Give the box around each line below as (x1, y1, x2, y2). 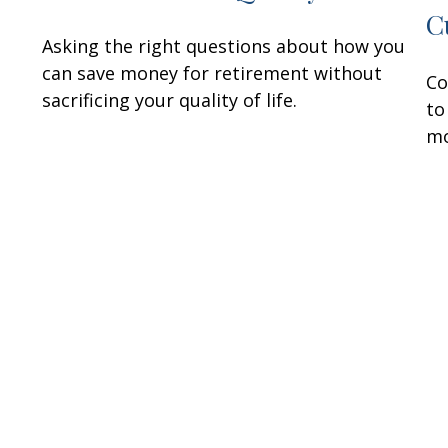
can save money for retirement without (42, 60, 383, 85)
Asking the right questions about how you (42, 33, 406, 58)
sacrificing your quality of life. (42, 87, 298, 112)
